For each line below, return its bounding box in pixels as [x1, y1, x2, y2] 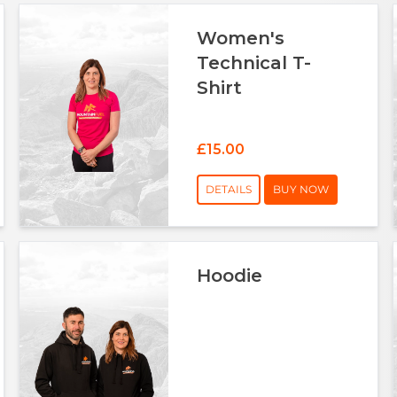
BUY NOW [273, 182, 330, 196]
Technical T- [197, 51, 312, 74]
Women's [197, 27, 285, 49]
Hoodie [197, 264, 263, 286]
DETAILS [206, 182, 253, 196]
